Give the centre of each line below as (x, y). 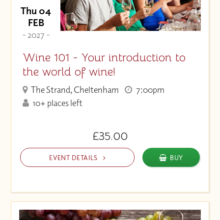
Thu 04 (36, 11)
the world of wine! (69, 71)
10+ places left (57, 103)
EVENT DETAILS (74, 157)
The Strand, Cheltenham (74, 90)
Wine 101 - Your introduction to (104, 57)
